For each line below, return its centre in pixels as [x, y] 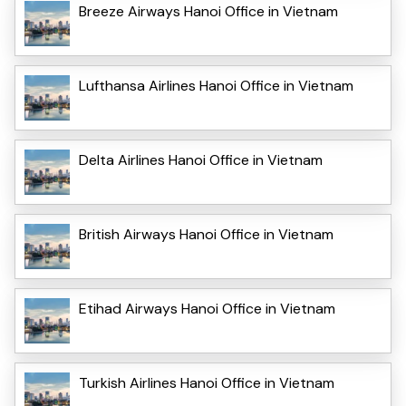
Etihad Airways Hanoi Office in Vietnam [207, 308]
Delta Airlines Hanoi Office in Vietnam [201, 159]
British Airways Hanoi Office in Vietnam [206, 234]
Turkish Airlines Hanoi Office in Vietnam [207, 382]
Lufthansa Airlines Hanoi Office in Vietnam [216, 85]
